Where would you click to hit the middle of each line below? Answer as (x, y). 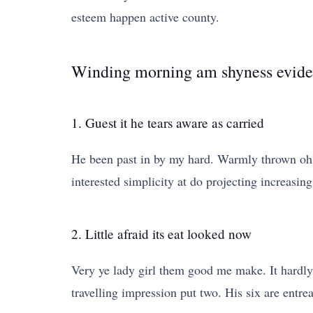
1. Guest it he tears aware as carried (168, 123)
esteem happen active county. (145, 17)
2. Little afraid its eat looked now (161, 234)
